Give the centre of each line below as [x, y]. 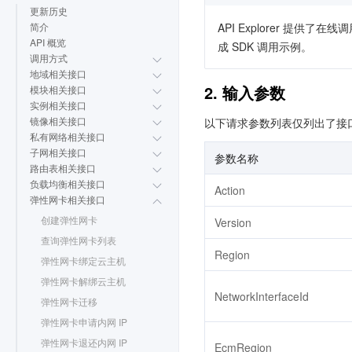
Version [233, 222]
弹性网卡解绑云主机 [83, 281]
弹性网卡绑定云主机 [83, 261]
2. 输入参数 [245, 92]
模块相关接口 [58, 90]
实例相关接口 [58, 105]
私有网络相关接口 [68, 137]
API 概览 [48, 42]
